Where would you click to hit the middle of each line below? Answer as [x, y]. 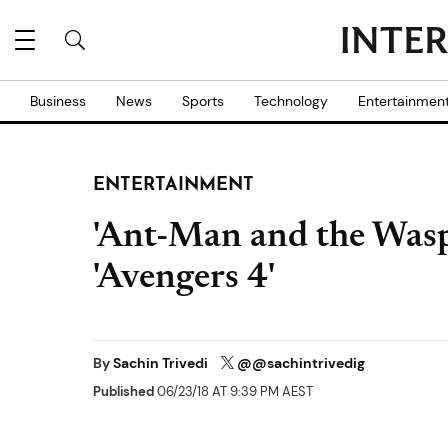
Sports [203, 101]
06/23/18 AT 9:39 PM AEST [233, 392]
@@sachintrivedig [301, 363]
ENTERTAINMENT [173, 185]
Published [123, 392]
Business [58, 101]
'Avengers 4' [184, 279]
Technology [291, 101]
